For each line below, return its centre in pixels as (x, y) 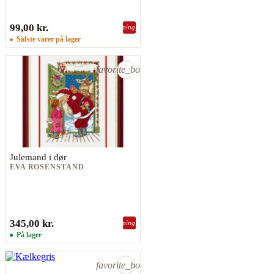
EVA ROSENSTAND (47, 167)
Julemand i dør (38, 157)
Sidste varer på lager (47, 39)
